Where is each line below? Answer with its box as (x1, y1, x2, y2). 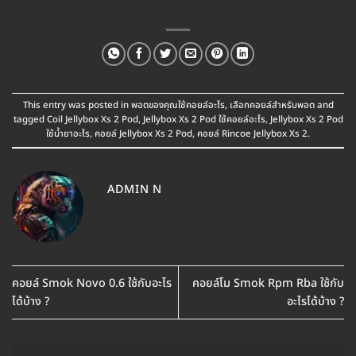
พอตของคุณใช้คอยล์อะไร (130, 98, 225, 112)
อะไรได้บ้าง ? (287, 293, 344, 311)
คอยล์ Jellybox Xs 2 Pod (95, 126, 192, 141)
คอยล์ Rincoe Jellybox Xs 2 (197, 126, 308, 141)
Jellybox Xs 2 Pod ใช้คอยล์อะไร (142, 112, 265, 126)
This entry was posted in (22, 98, 131, 112)
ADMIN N (107, 181, 163, 199)
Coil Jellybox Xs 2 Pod (46, 112, 138, 126)
